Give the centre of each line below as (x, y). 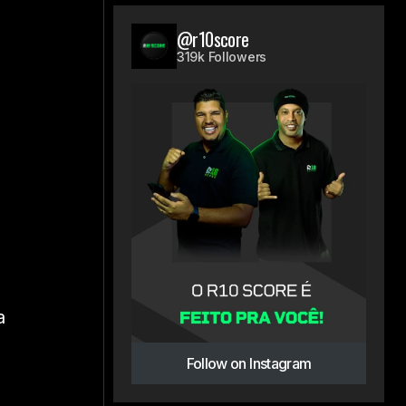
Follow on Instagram (249, 363)
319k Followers (222, 57)
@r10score (213, 39)
